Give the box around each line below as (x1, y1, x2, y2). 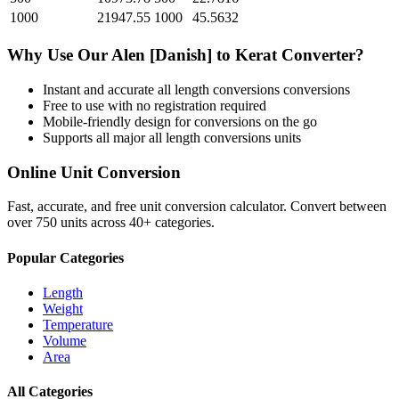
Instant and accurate (43, 81, 158, 97)
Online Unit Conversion (7, 162, 181, 182)
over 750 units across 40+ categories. (7, 215, 215, 231)
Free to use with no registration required (43, 97, 266, 113)
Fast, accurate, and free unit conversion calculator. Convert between (7, 199, 387, 215)
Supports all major (43, 129, 149, 145)
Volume (43, 332, 86, 348)
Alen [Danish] (111, 45, 212, 65)
